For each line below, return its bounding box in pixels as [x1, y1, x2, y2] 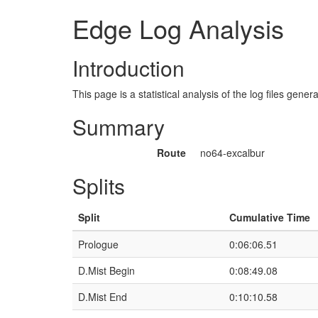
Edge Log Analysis [72, 10, 284, 46]
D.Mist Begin [78, 263, 135, 278]
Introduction [72, 53, 185, 83]
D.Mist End [78, 290, 127, 304]
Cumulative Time [229, 210, 310, 224]
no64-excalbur [200, 146, 265, 160]
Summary [72, 111, 165, 142]
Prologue [78, 237, 119, 251]
